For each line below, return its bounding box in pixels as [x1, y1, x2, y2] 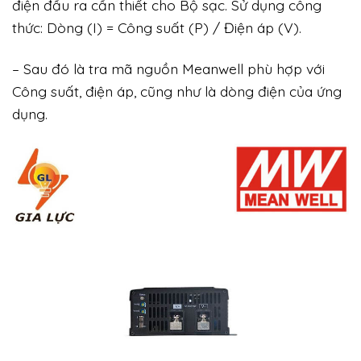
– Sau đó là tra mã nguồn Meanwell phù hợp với [12, 59, 325, 77]
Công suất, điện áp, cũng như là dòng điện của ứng [12, 81, 342, 100]
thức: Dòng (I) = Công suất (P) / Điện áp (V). [12, 18, 301, 36]
